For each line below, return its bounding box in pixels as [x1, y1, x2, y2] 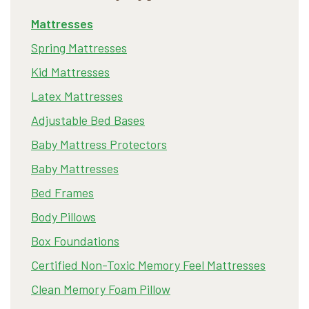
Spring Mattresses [31, 40, 127, 56]
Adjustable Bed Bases [31, 112, 145, 128]
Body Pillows [31, 209, 96, 225]
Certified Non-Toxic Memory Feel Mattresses [31, 257, 266, 273]
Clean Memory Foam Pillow [31, 281, 170, 297]
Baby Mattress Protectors [31, 137, 167, 152]
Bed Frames [31, 185, 94, 201]
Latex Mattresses [31, 88, 123, 104]
